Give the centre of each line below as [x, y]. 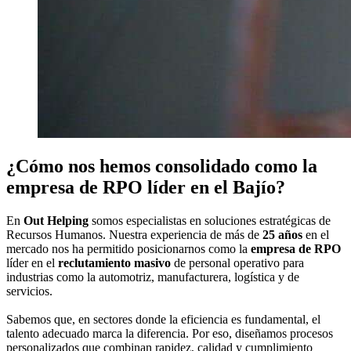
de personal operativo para [237, 263]
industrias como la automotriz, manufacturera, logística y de [153, 277]
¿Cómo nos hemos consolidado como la [162, 166]
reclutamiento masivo [114, 263]
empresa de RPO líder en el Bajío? [146, 188]
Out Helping [56, 221]
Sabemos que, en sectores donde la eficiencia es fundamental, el [163, 320]
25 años [282, 235]
